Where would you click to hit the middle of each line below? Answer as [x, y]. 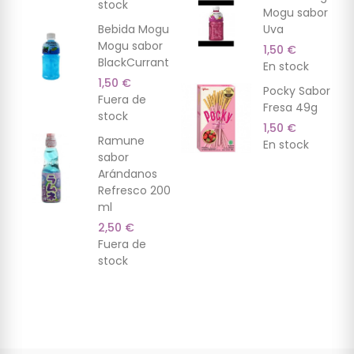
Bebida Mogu [134, 30]
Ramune [121, 141]
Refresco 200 [134, 191]
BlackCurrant [134, 63]
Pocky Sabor [297, 91]
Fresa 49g [290, 108]
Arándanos [128, 174]
